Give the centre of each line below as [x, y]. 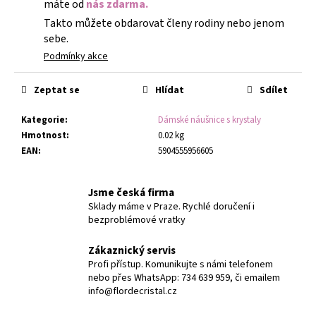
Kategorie [43, 120]
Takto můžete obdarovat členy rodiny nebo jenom [164, 23]
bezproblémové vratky [137, 220]
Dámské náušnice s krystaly [209, 120]
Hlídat [170, 90]
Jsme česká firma [131, 192]
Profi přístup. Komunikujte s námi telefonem [181, 264]
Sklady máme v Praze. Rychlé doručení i [171, 206]
